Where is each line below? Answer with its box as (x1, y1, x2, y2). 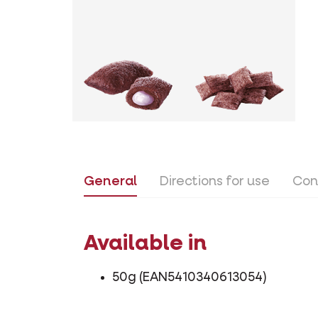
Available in (84, 234, 207, 256)
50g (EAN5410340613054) (112, 271, 267, 285)
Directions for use (160, 175, 270, 189)
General (84, 175, 137, 189)
